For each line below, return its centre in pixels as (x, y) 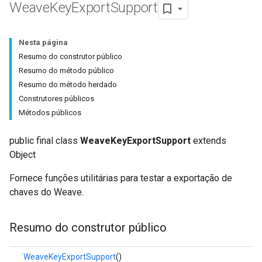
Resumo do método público (66, 70)
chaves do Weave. (46, 192)
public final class (45, 141)
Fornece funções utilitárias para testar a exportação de (121, 178)
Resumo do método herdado (68, 85)
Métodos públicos (50, 113)
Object (23, 155)
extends (208, 141)
